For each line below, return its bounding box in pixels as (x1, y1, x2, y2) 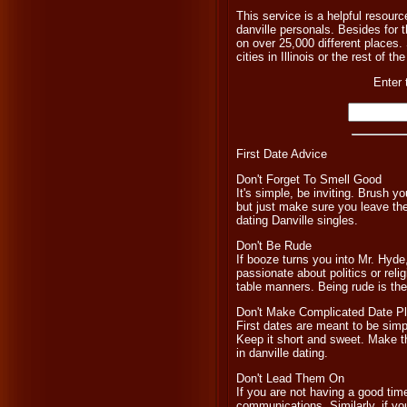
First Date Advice (236, 147, 327, 161)
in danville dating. (236, 346, 328, 360)
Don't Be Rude (236, 239, 312, 253)
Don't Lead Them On (236, 372, 344, 385)
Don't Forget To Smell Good (236, 173, 382, 186)
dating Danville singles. (236, 213, 358, 227)
